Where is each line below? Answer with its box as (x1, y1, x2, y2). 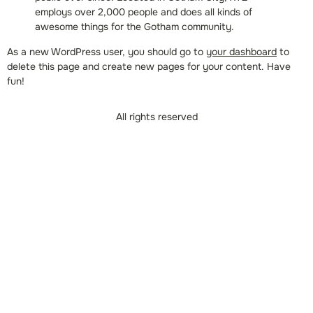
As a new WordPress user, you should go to (7, 45, 206, 58)
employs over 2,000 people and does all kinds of (35, 6, 252, 19)
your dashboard (206, 45, 277, 58)
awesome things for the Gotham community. (35, 20, 234, 34)
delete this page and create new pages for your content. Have (7, 59, 291, 73)
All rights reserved (115, 110, 198, 123)
